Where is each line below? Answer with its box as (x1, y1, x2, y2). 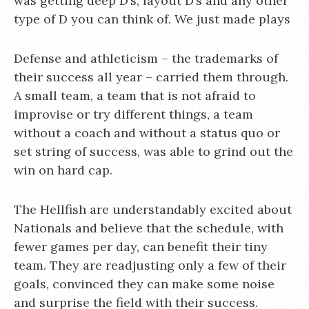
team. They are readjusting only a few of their (14, 257, 286, 273)
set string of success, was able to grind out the (14, 143, 293, 159)
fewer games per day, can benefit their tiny (14, 238, 268, 255)
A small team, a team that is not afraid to (14, 87, 256, 103)
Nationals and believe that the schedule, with (14, 219, 283, 236)
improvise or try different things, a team (14, 106, 253, 122)
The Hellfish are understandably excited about (14, 201, 292, 217)
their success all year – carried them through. (14, 68, 288, 85)
